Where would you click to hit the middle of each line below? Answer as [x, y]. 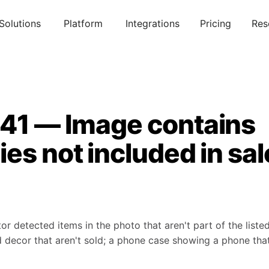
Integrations [153, 23]
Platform [83, 23]
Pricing [216, 23]
